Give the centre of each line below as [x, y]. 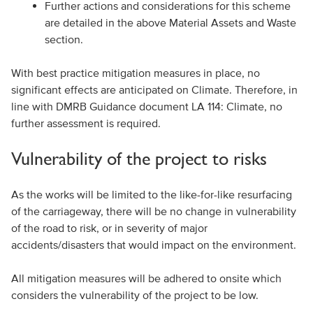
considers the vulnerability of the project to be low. [134, 295]
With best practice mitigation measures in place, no [135, 73]
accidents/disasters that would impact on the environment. [153, 245]
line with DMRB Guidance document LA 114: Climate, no [146, 106]
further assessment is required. [86, 123]
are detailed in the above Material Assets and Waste [170, 22]
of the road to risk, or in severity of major [109, 228]
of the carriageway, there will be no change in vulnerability [153, 211]
